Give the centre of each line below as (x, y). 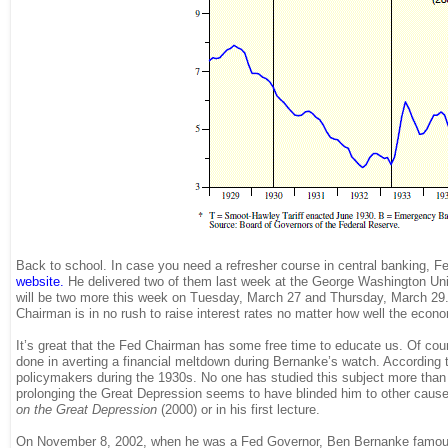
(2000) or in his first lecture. (238, 409)
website (38, 281)
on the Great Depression (86, 409)
